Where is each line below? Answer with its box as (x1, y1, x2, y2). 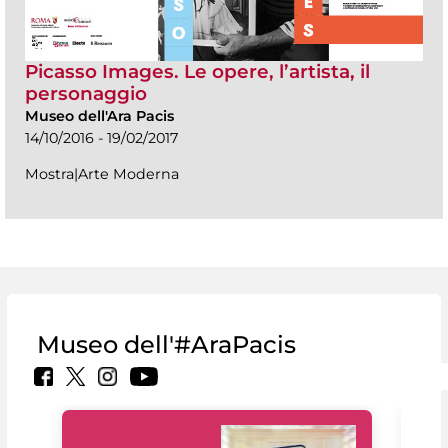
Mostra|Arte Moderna (25, 164, 179, 183)
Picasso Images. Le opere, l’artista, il (25, 59, 370, 83)
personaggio (25, 81, 147, 105)
